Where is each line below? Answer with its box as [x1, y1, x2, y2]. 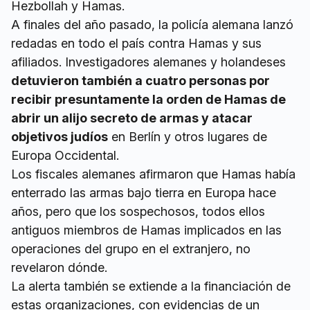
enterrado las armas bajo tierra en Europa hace [11, 185, 276, 201]
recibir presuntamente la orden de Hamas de [11, 92, 286, 107]
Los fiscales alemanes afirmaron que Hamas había [11, 167, 295, 182]
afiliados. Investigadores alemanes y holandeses [11, 55, 286, 70]
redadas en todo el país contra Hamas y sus [11, 36, 262, 51]
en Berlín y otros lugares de [108, 129, 267, 145]
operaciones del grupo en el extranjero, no [11, 241, 250, 257]
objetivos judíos [11, 129, 108, 145]
